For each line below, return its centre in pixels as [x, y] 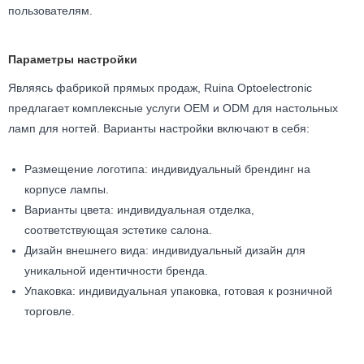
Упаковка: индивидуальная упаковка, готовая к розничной [178, 290]
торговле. [50, 311]
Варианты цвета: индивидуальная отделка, [139, 209]
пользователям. [50, 10]
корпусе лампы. [67, 189]
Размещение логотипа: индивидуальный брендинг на [167, 169]
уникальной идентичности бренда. [116, 270]
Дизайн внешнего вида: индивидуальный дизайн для [165, 250]
